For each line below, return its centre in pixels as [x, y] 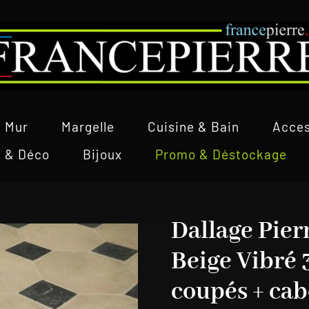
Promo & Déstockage [221, 154]
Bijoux [102, 154]
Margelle [88, 126]
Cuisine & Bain [193, 126]
